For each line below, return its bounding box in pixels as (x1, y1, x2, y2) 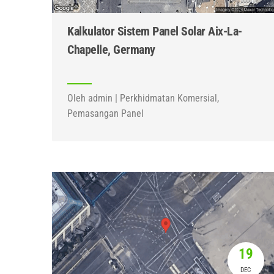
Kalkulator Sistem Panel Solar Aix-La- (67, 24, 242, 39)
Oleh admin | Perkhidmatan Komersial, (67, 92, 219, 104)
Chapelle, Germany (67, 42, 155, 57)
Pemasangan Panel (67, 108, 144, 119)
